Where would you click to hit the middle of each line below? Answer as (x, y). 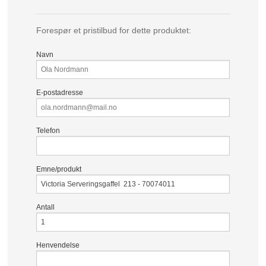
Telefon (48, 131)
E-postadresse (60, 92)
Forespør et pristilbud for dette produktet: (114, 30)
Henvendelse (58, 246)
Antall (46, 208)
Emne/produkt (59, 169)
